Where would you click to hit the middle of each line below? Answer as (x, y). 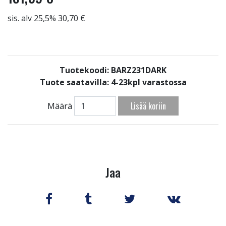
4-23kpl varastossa (149, 82)
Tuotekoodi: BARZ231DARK (113, 70)
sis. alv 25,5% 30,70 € (46, 18)
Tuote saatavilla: (75, 82)
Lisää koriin (149, 106)
